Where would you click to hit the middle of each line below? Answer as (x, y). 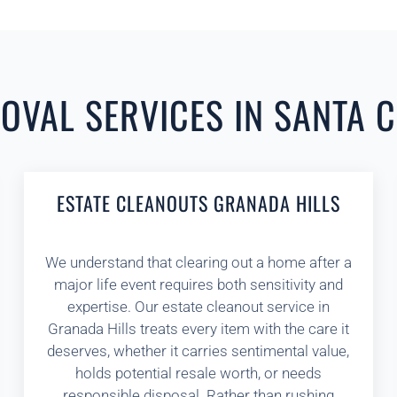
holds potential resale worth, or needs (198, 373)
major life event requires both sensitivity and (198, 284)
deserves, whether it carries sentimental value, (198, 351)
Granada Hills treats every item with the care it (198, 329)
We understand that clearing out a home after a (198, 262)
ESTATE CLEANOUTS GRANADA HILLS (198, 203)
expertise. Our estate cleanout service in (198, 307)
